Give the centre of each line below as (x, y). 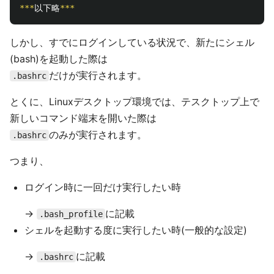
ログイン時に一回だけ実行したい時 (103, 187)
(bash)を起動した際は (59, 59)
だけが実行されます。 (98, 75)
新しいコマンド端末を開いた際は (83, 118)
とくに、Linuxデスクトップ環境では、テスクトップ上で (135, 102)
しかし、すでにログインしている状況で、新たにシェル (132, 42)
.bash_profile (71, 214)
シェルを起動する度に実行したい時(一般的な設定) (136, 230)
